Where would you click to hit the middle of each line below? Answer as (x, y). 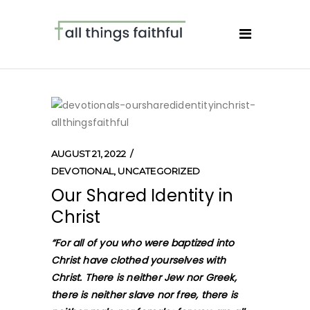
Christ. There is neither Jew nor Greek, (144, 277)
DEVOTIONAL (82, 171)
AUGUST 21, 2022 (89, 154)
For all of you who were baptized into (145, 243)
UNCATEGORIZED (159, 171)
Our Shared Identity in (143, 195)
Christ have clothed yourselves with (138, 260)
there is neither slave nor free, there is (145, 295)
